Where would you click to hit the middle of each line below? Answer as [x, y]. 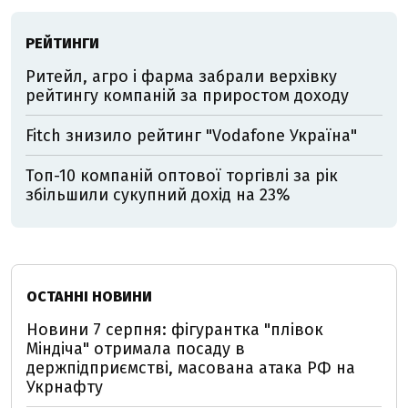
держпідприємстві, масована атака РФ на [191, 368]
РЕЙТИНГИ [62, 43]
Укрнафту [65, 387]
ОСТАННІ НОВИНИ [89, 296]
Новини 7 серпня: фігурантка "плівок [175, 330]
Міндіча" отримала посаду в [136, 349]
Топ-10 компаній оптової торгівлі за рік [182, 176]
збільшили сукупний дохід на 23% [158, 195]
